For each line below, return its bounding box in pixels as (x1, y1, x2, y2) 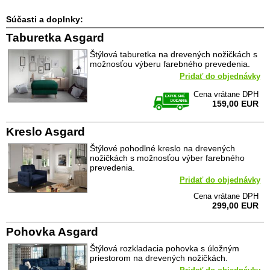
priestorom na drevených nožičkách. (90, 253, 228, 263)
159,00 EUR (212, 98, 259, 108)
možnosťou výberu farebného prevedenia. (90, 58, 250, 69)
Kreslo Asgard (6, 125, 85, 138)
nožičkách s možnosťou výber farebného (90, 152, 245, 163)
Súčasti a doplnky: (6, 14, 83, 24)
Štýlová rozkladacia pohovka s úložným (90, 243, 239, 253)
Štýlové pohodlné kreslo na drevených (90, 143, 235, 153)
